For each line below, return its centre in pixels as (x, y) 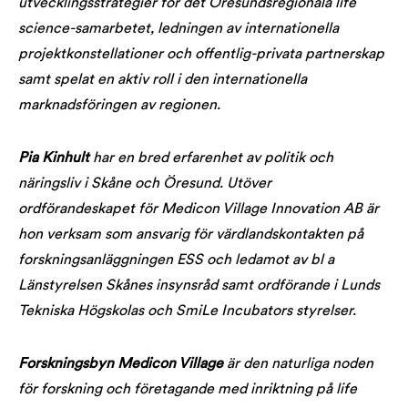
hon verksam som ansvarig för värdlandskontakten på (191, 235)
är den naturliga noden (298, 364)
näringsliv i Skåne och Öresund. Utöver (145, 184)
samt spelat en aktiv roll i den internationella (163, 80)
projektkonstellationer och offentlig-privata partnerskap (201, 55)
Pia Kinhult (54, 158)
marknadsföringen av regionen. (119, 106)
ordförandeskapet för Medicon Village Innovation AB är (199, 209)
